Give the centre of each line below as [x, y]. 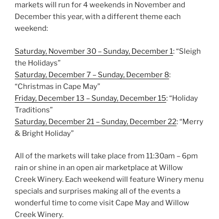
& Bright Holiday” [44, 133]
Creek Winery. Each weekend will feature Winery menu [109, 180]
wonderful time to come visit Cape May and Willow [102, 203]
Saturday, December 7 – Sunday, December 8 [92, 75]
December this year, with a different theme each [98, 17]
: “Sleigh [187, 51]
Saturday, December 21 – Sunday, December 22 [96, 121]
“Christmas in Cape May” [57, 86]
